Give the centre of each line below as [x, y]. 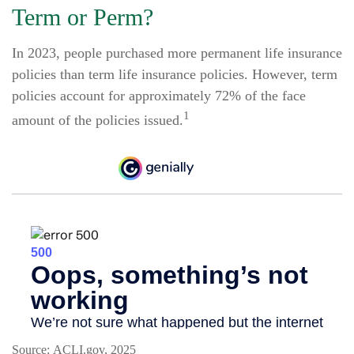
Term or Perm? [83, 17]
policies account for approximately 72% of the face [159, 96]
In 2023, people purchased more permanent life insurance [177, 53]
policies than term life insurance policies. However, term [175, 74]
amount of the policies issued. [98, 120]
